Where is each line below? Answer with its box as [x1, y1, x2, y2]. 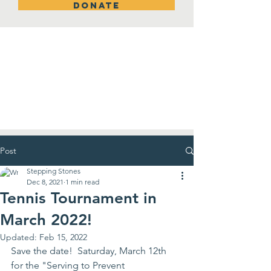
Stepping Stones [27, 166, 80, 175]
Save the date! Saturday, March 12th [11, 245, 169, 256]
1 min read [65, 177, 99, 186]
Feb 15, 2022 [39, 232, 87, 243]
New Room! [56, 58, 138, 71]
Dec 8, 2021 [27, 177, 64, 186]
